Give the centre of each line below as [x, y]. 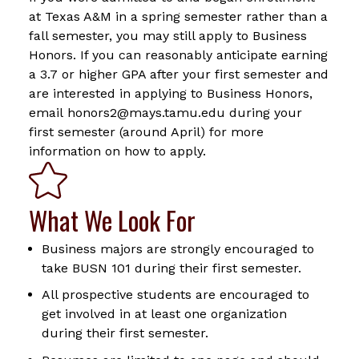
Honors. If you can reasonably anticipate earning [178, 54]
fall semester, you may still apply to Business [168, 35]
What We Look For [112, 220]
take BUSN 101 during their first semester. [171, 268]
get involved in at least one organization [164, 314]
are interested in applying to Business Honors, [171, 93]
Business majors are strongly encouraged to [178, 248]
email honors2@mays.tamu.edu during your [165, 112]
